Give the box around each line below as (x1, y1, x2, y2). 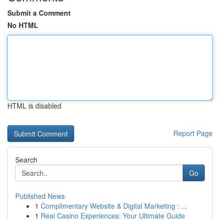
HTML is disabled (7, 101, 61, 110)
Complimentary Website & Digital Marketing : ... (41, 201, 187, 211)
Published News (15, 191, 65, 201)
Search (15, 155, 37, 165)
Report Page (173, 128, 213, 138)
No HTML (7, 20, 38, 30)
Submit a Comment (7, 8, 71, 18)
